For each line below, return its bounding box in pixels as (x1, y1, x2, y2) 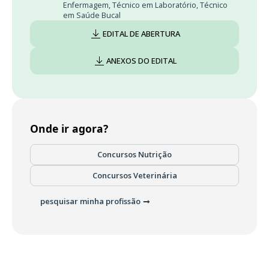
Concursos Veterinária (92, 170, 177, 181)
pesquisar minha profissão (40, 196, 141, 207)
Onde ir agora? (30, 121, 108, 136)
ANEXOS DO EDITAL (106, 55, 177, 67)
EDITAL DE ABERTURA (103, 28, 180, 40)
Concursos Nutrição (97, 149, 172, 160)
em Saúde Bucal (63, 10, 121, 21)
